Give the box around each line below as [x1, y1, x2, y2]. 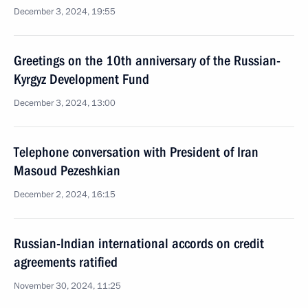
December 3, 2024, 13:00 [14, 97, 115, 109]
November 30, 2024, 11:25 [14, 280, 121, 292]
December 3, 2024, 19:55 [14, 5, 115, 18]
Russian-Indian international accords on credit [14, 235, 264, 252]
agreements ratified [14, 254, 118, 270]
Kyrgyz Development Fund [14, 71, 149, 87]
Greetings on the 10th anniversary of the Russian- [14, 52, 280, 69]
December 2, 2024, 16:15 [14, 188, 115, 201]
